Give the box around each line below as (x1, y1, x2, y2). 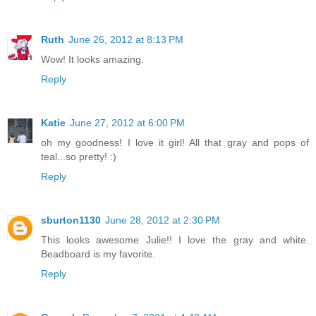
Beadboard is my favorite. (41, 248, 155, 260)
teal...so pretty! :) (41, 150, 116, 162)
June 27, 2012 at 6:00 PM (70, 116, 185, 128)
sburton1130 (41, 214, 101, 226)
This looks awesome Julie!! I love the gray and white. (41, 233, 309, 245)
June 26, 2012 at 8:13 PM (68, 33, 183, 45)
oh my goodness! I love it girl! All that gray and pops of (41, 136, 309, 148)
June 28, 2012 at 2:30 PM (105, 214, 220, 226)
